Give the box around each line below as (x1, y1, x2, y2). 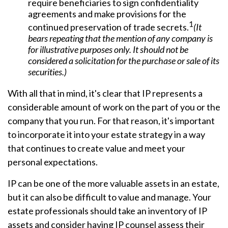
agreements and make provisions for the (28, 8, 186, 19)
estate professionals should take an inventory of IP (8, 205, 207, 216)
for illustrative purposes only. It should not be (28, 44, 188, 55)
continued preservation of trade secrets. (28, 21, 189, 33)
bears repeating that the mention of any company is (28, 33, 213, 44)
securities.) (28, 66, 67, 77)
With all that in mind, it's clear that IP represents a (8, 88, 203, 99)
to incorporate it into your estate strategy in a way (8, 129, 205, 140)
